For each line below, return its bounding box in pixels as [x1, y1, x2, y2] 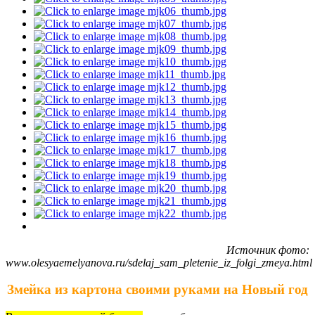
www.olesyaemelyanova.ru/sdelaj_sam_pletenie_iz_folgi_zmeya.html [6, 256, 312, 269]
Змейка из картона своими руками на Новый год [7, 282, 308, 297]
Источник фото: [226, 243, 309, 256]
